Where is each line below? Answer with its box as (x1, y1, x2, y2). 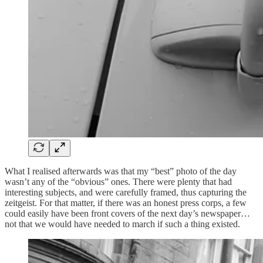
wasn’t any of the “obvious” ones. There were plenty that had (5, 176, 232, 187)
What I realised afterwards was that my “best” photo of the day (5, 166, 237, 176)
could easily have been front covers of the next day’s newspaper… (5, 208, 250, 218)
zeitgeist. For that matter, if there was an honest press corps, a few (5, 197, 247, 208)
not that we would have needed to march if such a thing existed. (5, 218, 240, 229)
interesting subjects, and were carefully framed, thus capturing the (5, 187, 247, 197)
